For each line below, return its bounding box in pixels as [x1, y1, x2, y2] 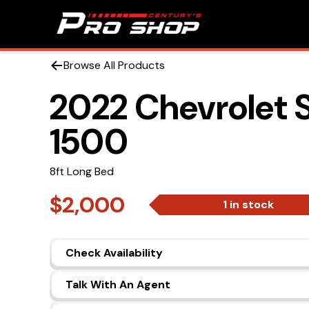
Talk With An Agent [66, 277, 170, 292]
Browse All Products [63, 58, 165, 72]
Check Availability [66, 246, 163, 260]
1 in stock [223, 197, 274, 212]
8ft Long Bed [50, 164, 114, 179]
